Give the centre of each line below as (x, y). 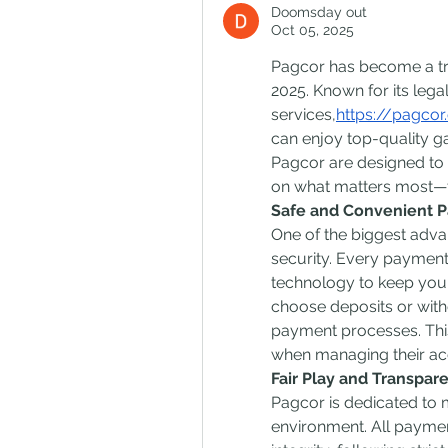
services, (303, 114)
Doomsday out (319, 11)
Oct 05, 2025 (312, 29)
